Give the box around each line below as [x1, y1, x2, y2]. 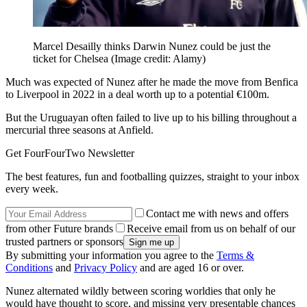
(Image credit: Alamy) [111, 53, 206, 65]
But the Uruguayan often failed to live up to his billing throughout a [5, 112, 297, 124]
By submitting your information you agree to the [5, 249, 217, 262]
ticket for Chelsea [33, 53, 111, 65]
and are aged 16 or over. [137, 262, 244, 274]
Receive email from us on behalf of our [127, 223, 295, 235]
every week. [5, 183, 58, 195]
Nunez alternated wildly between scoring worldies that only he [5, 285, 275, 297]
